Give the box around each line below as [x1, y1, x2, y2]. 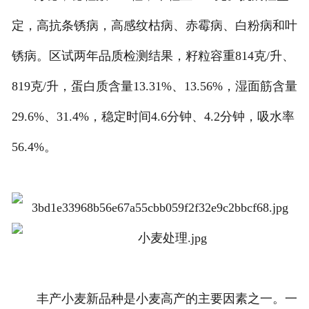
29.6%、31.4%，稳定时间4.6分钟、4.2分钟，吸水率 [11, 110, 295, 124]
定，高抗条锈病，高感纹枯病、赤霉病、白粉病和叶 [11, 19, 297, 33]
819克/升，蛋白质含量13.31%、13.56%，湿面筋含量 [11, 79, 297, 94]
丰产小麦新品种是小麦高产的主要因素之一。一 [11, 292, 297, 306]
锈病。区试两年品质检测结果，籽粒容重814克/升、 [11, 49, 295, 63]
